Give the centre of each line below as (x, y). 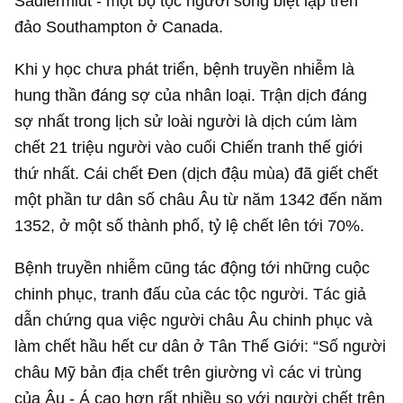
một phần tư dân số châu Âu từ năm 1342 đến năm (199, 199)
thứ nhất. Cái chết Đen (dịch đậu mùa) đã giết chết (197, 173)
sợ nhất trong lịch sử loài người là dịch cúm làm (186, 121)
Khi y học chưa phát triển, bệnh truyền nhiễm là (185, 68)
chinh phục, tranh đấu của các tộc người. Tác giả (191, 294)
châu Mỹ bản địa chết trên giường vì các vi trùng (188, 372)
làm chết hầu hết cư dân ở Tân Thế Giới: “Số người (201, 346)
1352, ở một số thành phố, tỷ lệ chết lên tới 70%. (190, 225)
